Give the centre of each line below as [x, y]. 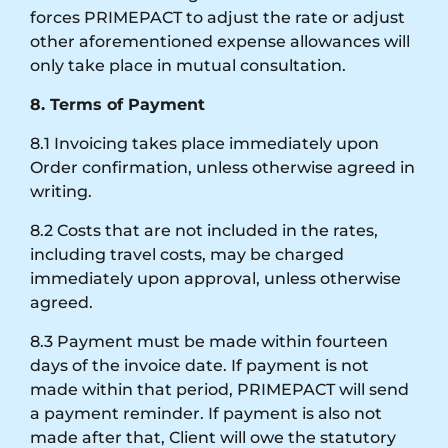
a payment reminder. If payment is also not [206, 413]
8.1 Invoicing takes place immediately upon [204, 143]
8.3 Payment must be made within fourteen [209, 341]
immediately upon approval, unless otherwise [215, 278]
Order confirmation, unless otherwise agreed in [222, 167]
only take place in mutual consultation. [188, 65]
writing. [61, 191]
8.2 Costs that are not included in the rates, [204, 230]
